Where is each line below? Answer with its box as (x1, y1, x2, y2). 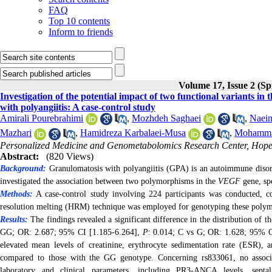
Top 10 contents (49, 16, 110, 26)
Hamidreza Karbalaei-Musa (80, 127, 186, 138)
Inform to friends (49, 27, 113, 37)
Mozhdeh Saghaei (132, 113, 201, 123)
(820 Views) (46, 151, 93, 161)
